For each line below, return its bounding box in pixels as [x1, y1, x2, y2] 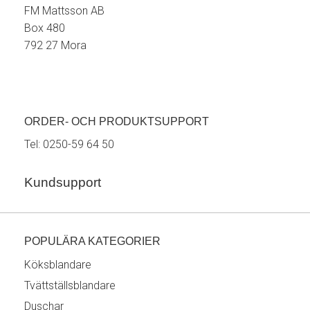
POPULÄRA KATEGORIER [24, 235, 161, 247]
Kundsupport [24, 175, 101, 190]
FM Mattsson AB [24, 4, 104, 17]
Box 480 [24, 21, 65, 35]
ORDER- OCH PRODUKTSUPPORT [24, 116, 209, 127]
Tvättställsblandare [24, 279, 116, 292]
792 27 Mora [24, 39, 86, 52]
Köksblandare [24, 258, 91, 271]
